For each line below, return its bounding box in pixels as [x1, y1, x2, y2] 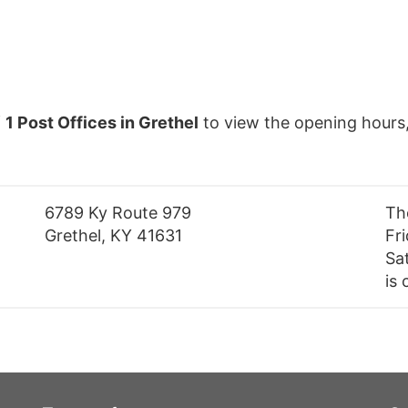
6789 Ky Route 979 [45, 203, 192, 223]
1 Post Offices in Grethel [5, 113, 199, 133]
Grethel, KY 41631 [45, 226, 183, 246]
